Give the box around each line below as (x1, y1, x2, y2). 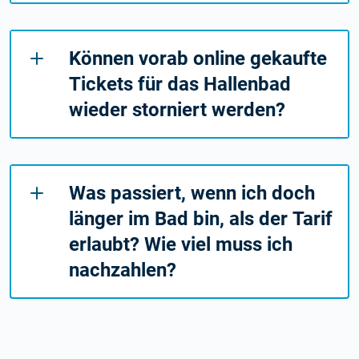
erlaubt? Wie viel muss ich (69, 233, 292, 256)
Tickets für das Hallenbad (69, 73, 291, 96)
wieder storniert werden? (69, 99, 285, 122)
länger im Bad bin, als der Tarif (69, 208, 333, 231)
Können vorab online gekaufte (69, 47, 327, 71)
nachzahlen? (69, 259, 176, 282)
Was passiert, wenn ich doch (69, 182, 315, 205)
